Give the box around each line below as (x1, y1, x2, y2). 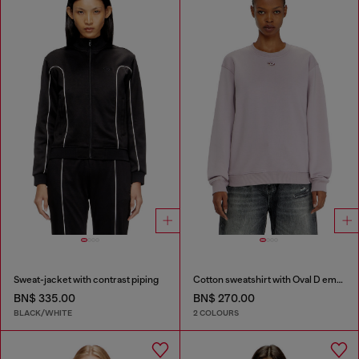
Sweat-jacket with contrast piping (14, 274, 159, 286)
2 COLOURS (192, 307, 239, 318)
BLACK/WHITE (14, 307, 72, 318)
